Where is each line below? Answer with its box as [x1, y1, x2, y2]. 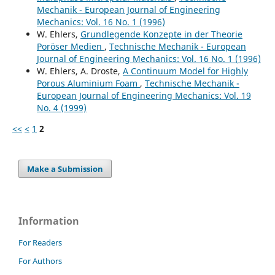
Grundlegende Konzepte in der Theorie [80, 28, 242, 41]
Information [18, 214, 79, 228]
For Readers [18, 237, 62, 249]
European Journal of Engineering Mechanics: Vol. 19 [36, 90, 251, 102]
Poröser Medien [36, 41, 104, 53]
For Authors [18, 255, 62, 267]
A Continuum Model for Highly [122, 65, 248, 77]
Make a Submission [27, 163, 104, 175]
